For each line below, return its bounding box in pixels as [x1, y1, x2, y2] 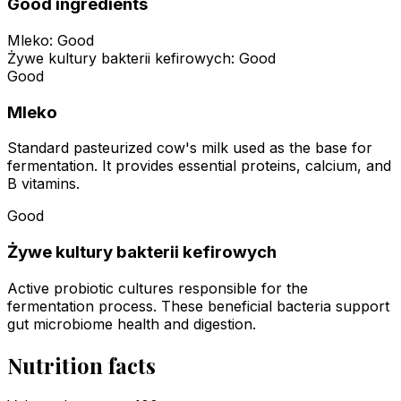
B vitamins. [7, 175, 80, 193]
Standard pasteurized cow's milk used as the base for [7, 139, 372, 158]
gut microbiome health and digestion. [7, 314, 256, 333]
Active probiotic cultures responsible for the [7, 278, 308, 297]
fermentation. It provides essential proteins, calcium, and [7, 157, 391, 175]
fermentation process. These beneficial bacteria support [7, 296, 389, 315]
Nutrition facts [7, 350, 156, 380]
